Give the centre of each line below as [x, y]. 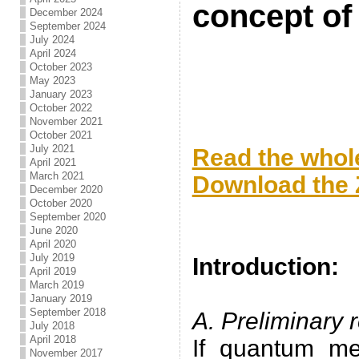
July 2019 [52, 258]
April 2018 [52, 339]
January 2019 [61, 298]
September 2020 [67, 217]
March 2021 [56, 176]
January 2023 [61, 94]
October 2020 [61, 203]
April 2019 [52, 271]
